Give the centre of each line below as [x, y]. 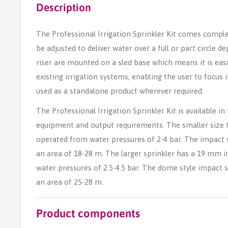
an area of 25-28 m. [70, 182]
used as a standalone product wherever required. [120, 91]
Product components [88, 213]
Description [64, 7]
